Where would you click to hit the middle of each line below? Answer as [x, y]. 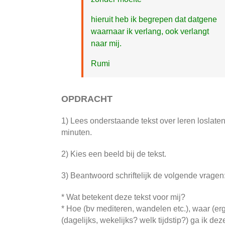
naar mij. [106, 43]
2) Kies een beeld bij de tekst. [114, 154]
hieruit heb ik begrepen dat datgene [154, 19]
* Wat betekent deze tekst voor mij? [123, 197]
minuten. [77, 132]
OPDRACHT [87, 99]
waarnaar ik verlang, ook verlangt [150, 31]
